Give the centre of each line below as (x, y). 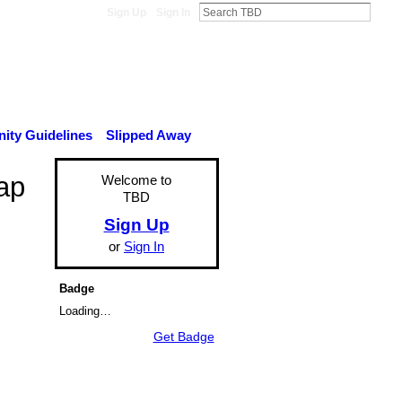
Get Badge (184, 336)
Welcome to (136, 180)
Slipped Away (148, 135)
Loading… (85, 310)
